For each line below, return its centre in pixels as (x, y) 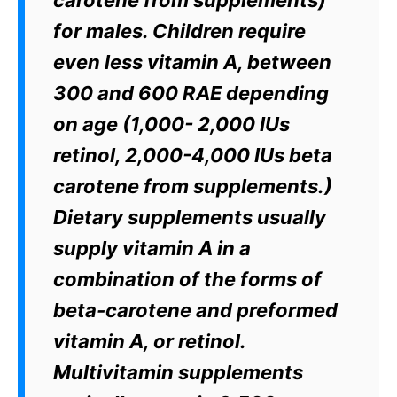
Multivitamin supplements (178, 373)
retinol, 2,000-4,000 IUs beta (193, 156)
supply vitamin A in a (152, 249)
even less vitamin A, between (192, 62)
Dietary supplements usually (190, 218)
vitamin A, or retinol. (149, 342)
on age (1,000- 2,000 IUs (171, 125)
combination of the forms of (187, 280)
